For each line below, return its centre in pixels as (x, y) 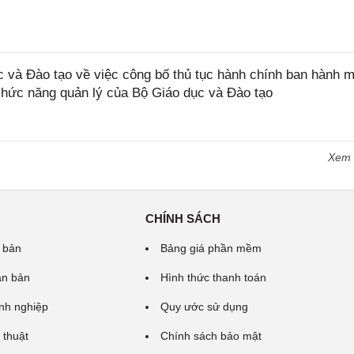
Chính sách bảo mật (211, 336)
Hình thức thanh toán (213, 277)
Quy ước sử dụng (204, 307)
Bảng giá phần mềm (211, 248)
